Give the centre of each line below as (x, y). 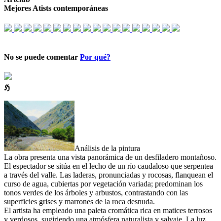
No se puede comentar (42, 57)
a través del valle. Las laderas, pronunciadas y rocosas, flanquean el (109, 175)
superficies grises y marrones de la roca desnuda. (79, 202)
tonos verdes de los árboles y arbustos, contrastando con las (96, 193)
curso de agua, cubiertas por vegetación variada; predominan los (103, 184)
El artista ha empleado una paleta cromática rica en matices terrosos (108, 211)
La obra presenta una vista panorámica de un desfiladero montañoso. (110, 157)
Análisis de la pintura (107, 148)
